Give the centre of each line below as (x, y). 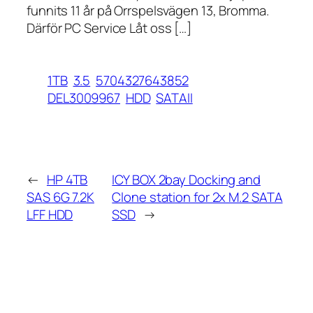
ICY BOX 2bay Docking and (186, 180)
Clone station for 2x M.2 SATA (197, 197)
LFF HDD (50, 215)
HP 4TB (67, 180)
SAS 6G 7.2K (60, 197)
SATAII (174, 97)
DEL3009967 (84, 97)
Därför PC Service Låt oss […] (109, 28)
